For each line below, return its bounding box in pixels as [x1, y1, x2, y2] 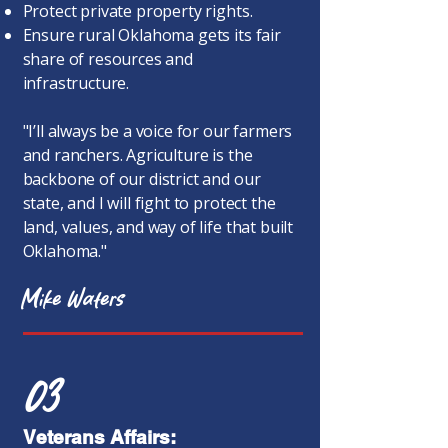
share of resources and [22, 48, 193, 70]
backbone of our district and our [22, 168, 261, 190]
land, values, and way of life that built [22, 216, 294, 238]
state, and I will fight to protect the [22, 192, 276, 214]
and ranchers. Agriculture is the [22, 144, 253, 166]
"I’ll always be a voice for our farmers [22, 120, 293, 142]
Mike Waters [22, 285, 125, 314]
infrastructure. [22, 72, 130, 94]
